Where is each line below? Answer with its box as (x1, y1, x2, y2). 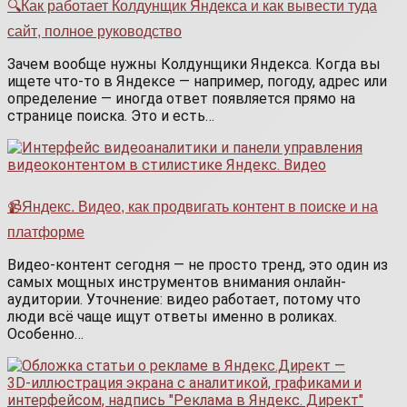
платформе (7, 221, 84, 243)
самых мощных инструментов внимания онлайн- (7, 273, 346, 292)
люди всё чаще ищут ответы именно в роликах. (7, 308, 337, 326)
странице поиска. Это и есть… (7, 107, 214, 125)
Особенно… (7, 325, 84, 343)
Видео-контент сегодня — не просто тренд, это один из (7, 256, 388, 274)
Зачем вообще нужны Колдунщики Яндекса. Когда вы (7, 55, 381, 74)
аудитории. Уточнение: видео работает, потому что (7, 291, 361, 309)
